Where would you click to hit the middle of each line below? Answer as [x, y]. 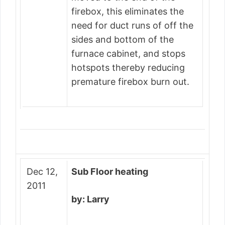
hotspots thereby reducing [128, 68]
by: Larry [90, 199]
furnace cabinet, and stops [128, 53]
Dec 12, [42, 172]
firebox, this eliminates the [128, 11]
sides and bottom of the [123, 39]
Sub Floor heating [110, 172]
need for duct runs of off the [132, 25]
